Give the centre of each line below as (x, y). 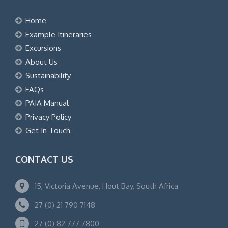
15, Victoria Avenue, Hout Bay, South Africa (106, 186)
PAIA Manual (47, 103)
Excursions (43, 48)
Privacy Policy (48, 117)
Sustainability (48, 75)
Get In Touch (48, 130)
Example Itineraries (59, 34)
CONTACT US (44, 159)
